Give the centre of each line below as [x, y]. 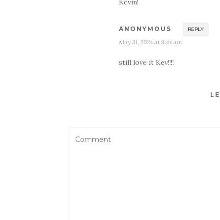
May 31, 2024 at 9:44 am [151, 42]
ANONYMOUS [145, 29]
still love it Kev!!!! [146, 62]
